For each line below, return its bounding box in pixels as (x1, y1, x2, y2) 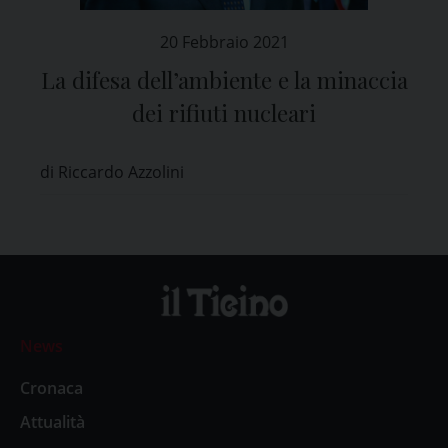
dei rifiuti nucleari (132, 97, 316, 128)
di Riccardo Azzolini (40, 160, 184, 183)
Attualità (20, 411, 85, 434)
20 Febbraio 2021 (159, 30, 289, 53)
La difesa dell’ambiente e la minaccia (40, 64, 408, 95)
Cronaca (20, 377, 83, 400)
